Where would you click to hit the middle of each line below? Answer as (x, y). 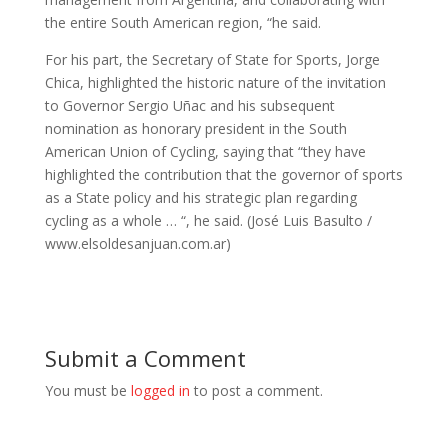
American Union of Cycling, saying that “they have (205, 151)
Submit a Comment (145, 357)
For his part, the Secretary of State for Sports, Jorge (212, 59)
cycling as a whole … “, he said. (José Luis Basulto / (208, 220)
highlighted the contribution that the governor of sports (223, 174)
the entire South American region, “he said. (182, 22)
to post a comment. (256, 390)
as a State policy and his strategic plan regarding (200, 197)
